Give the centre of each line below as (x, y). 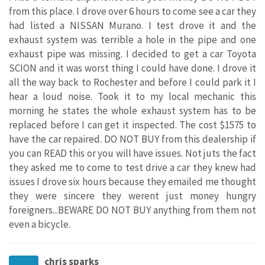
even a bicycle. (40, 224)
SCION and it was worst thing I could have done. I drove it (132, 68)
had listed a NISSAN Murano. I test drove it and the (132, 26)
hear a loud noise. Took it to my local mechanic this (132, 97)
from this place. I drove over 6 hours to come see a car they (132, 12)
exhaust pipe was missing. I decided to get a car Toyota (132, 54)
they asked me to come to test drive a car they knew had (132, 168)
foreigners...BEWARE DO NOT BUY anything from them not (132, 210)
